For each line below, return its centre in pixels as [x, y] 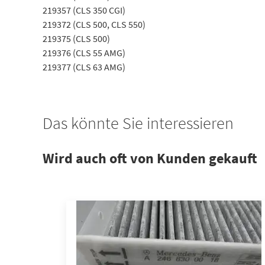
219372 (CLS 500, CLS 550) [94, 24]
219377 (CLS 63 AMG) [84, 67]
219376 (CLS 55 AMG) [84, 53]
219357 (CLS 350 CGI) [84, 10]
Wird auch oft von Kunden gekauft [150, 158]
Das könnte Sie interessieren [138, 123]
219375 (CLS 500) [76, 38]
